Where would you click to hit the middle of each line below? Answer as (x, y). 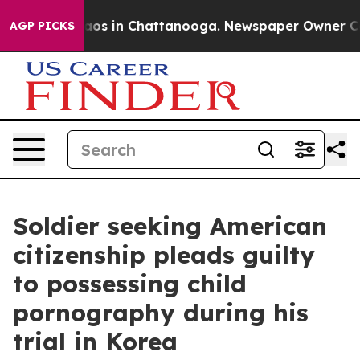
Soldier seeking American (170, 226)
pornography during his (161, 313)
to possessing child (130, 284)
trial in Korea (95, 342)
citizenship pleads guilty (164, 255)
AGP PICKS (42, 26)
